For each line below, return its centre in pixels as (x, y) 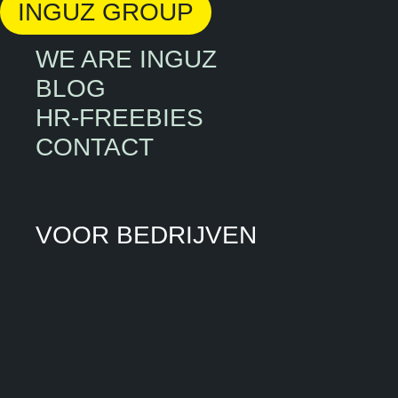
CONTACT (95, 147)
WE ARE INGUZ (126, 59)
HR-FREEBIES (119, 118)
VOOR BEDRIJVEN (146, 235)
